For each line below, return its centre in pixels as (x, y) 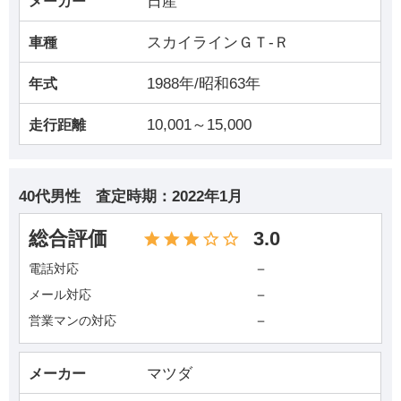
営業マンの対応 (73, 321)
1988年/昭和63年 (204, 83)
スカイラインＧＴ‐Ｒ (218, 42)
